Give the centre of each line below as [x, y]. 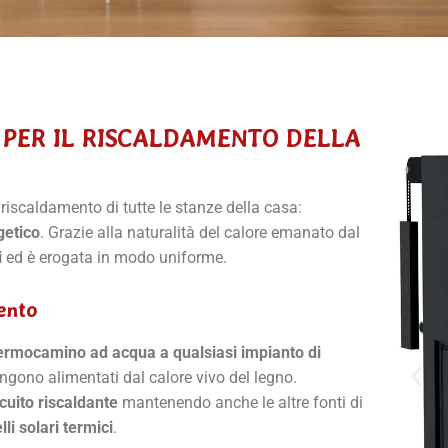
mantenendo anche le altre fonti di [240, 402]
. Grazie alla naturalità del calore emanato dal [200, 232]
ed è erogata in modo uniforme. [114, 257]
